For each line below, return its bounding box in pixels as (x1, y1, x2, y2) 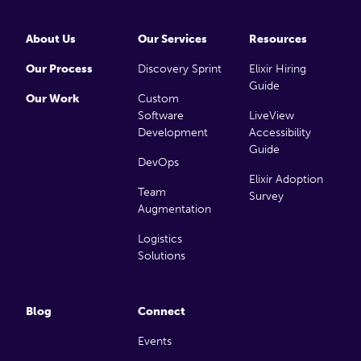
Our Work (26, 92, 79, 106)
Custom (137, 92, 179, 106)
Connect (137, 305, 185, 318)
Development (137, 126, 208, 139)
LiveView (249, 109, 295, 122)
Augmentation (137, 202, 211, 216)
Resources (249, 32, 308, 46)
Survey (249, 189, 284, 203)
